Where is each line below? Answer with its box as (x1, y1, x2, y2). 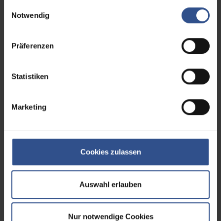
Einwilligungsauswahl (3, 1, 73, 10)
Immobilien (20, 64, 76, 77)
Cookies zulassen (80, 147, 141, 156)
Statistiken (11, 72, 49, 81)
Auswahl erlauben (79, 180, 142, 188)
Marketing (11, 103, 46, 111)
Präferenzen (11, 41, 54, 50)
